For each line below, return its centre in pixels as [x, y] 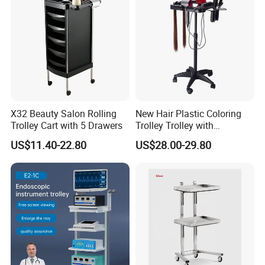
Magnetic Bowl [166, 137]
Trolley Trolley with [174, 125]
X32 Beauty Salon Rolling [64, 113]
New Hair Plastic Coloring [188, 113]
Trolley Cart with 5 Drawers [67, 125]
